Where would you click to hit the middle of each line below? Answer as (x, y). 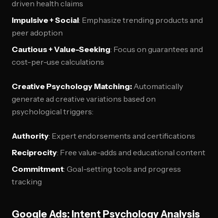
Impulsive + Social (45, 20)
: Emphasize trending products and (141, 20)
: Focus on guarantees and (157, 49)
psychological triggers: (53, 111)
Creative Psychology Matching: (72, 86)
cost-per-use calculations (58, 62)
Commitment (38, 169)
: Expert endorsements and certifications (122, 136)
